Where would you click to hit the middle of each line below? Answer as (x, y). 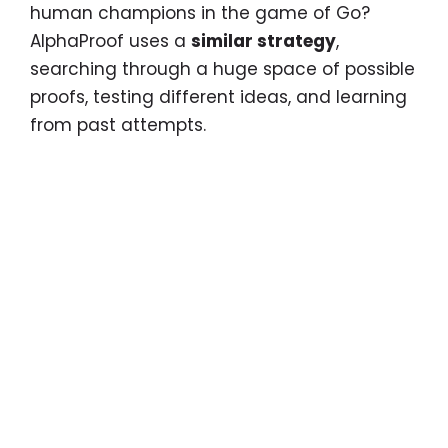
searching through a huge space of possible (222, 69)
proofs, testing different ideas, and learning (218, 97)
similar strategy (263, 41)
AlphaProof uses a (110, 41)
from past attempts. (118, 125)
